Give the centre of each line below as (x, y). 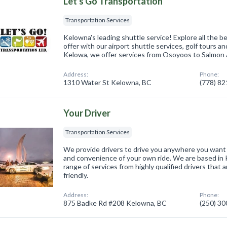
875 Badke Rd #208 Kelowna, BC (115, 203)
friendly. (76, 175)
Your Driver (87, 113)
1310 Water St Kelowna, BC (108, 82)
